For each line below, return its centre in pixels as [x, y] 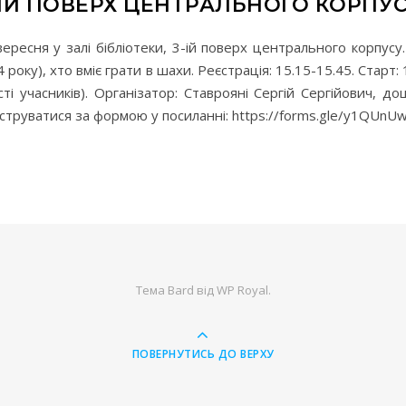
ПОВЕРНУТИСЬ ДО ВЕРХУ [203, 354]
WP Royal [242, 290]
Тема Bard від [176, 290]
